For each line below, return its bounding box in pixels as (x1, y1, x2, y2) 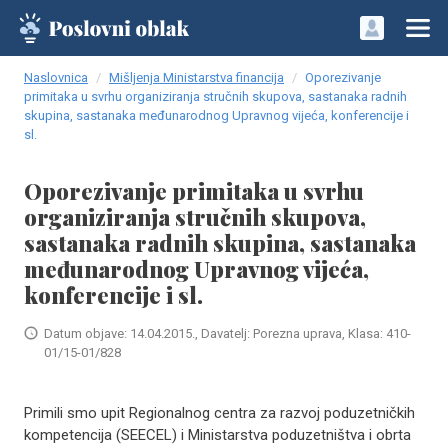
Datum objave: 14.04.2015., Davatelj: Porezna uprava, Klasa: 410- (44, 326, 411, 341)
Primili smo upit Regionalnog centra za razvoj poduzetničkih (24, 404, 415, 422)
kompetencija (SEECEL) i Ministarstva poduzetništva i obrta (24, 426, 411, 444)
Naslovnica (24, 70, 88, 85)
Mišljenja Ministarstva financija (109, 70, 284, 85)
